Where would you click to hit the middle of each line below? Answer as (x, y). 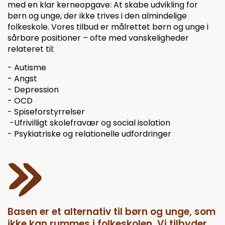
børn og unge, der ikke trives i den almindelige (97, 16)
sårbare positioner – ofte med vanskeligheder (98, 38)
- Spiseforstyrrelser (46, 111)
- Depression (33, 89)
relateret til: (31, 49)
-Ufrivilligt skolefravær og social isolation (89, 123)
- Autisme (27, 67)
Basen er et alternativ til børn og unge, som (111, 211)
